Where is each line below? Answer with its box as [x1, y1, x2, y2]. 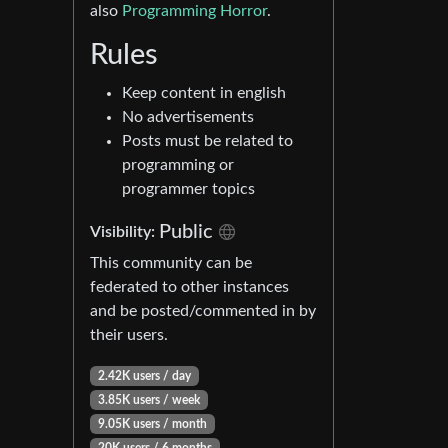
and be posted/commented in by [90, 303, 316, 319]
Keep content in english [122, 85, 286, 101]
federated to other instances [90, 279, 289, 295]
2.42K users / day [97, 370, 191, 382]
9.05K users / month [97, 418, 207, 430]
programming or [122, 157, 234, 173]
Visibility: [90, 224, 159, 240]
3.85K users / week [97, 394, 200, 406]
